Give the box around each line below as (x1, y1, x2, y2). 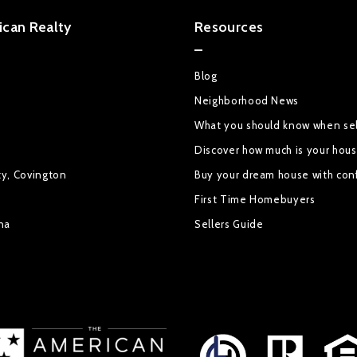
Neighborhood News (194, 94, 300, 108)
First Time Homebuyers (194, 193, 316, 206)
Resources (194, 18, 264, 37)
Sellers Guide (194, 218, 264, 231)
